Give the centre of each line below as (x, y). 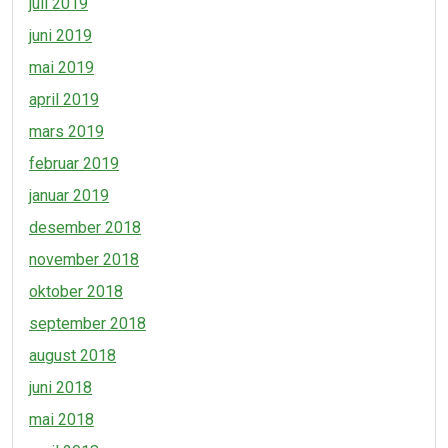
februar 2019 (74, 163)
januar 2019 (69, 195)
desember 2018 (85, 227)
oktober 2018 (76, 291)
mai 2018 (61, 419)
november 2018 (84, 259)
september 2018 (87, 323)
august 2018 (72, 355)
